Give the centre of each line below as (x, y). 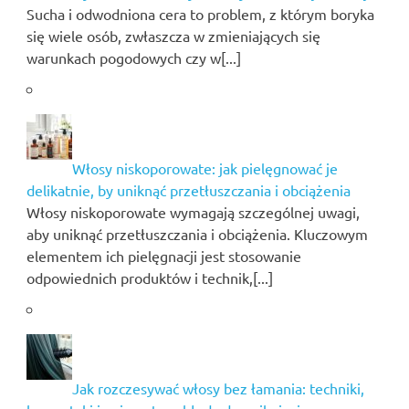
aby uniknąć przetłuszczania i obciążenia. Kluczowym (197, 233)
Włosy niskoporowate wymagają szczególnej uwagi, (193, 211)
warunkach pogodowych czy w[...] (133, 57)
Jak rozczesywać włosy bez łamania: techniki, (218, 388)
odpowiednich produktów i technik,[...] (149, 277)
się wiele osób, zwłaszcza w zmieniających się (173, 35)
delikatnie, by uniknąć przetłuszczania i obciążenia (188, 189)
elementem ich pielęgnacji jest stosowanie (163, 255)
